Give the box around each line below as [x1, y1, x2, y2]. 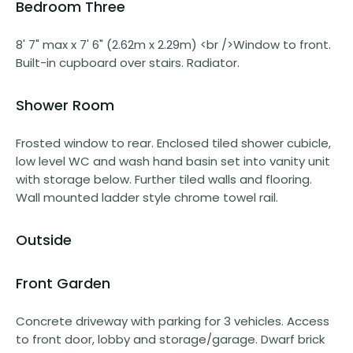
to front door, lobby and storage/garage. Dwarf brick [16, 330, 325, 347]
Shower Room [16, 95, 114, 115]
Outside [16, 229, 72, 250]
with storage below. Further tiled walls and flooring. [16, 170, 312, 188]
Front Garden [16, 273, 110, 293]
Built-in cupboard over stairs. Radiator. [16, 54, 240, 71]
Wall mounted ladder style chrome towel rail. [16, 188, 278, 206]
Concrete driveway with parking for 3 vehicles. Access [16, 312, 329, 329]
